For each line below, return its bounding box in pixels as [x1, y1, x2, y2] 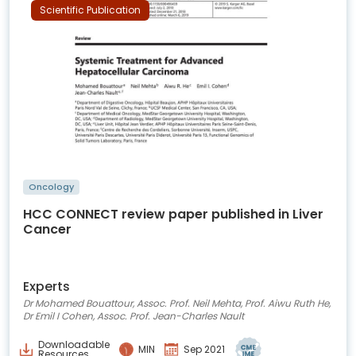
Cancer [23, 219, 72, 238]
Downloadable [38, 337, 110, 351]
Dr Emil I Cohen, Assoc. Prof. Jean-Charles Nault [23, 308, 244, 323]
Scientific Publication [40, 2, 141, 17]
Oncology [29, 180, 75, 193]
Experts [23, 277, 70, 296]
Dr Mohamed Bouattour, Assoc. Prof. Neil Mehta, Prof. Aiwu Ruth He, [23, 296, 331, 310]
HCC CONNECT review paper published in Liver [23, 204, 323, 223]
